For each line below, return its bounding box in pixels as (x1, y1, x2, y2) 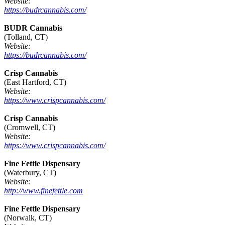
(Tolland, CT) (4, 33, 48, 42)
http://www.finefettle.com (4, 186, 83, 195)
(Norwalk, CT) (4, 213, 52, 222)
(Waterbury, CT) (4, 168, 56, 177)
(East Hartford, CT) (4, 78, 66, 87)
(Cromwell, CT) (4, 123, 55, 132)
